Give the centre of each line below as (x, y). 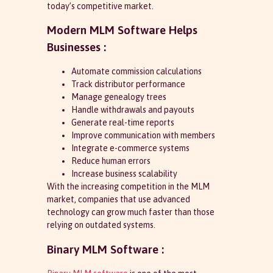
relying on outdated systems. (101, 225)
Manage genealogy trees (119, 97)
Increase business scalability (124, 174)
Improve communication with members (143, 136)
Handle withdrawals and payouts (133, 110)
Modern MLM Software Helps (122, 30)
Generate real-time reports (122, 123)
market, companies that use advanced (118, 200)
